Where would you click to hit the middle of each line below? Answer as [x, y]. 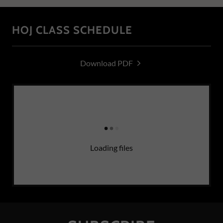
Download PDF [107, 63]
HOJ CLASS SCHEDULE [72, 30]
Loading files [111, 148]
